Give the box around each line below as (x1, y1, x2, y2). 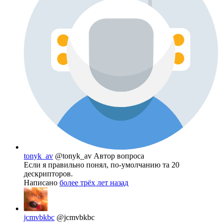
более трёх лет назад (59, 178, 128, 187)
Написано (24, 178, 59, 187)
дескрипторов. (24, 169, 73, 178)
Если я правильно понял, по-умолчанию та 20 (24, 161, 179, 169)
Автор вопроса (94, 152, 144, 161)
